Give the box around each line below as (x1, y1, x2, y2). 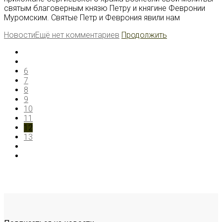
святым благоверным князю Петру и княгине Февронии (4, 3, 205, 13)
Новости (4, 30, 35, 40)
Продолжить (121, 30, 167, 40)
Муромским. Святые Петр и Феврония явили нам (4, 12, 180, 22)
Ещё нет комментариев (35, 30, 119, 40)
